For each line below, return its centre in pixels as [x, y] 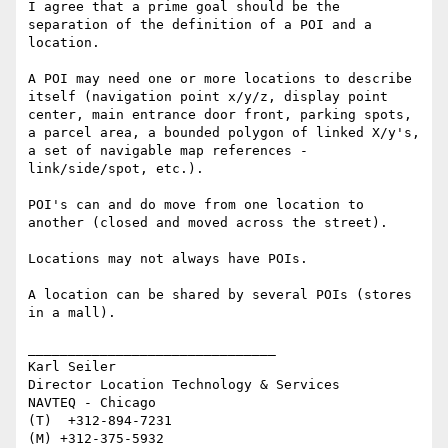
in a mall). [72, 313]
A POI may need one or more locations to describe [220, 79]
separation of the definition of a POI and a [200, 25]
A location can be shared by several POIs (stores [220, 295]
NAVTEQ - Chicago [92, 403]
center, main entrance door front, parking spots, [220, 115]
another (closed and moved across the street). [208, 223]
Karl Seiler [72, 367]
